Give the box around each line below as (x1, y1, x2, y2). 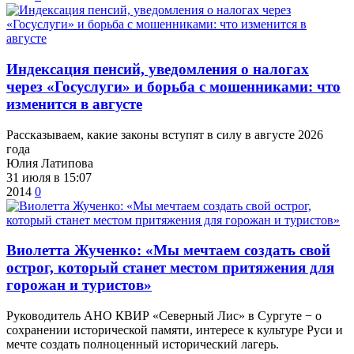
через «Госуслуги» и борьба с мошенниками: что (6, 77, 341, 95)
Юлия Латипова (6, 156, 93, 170)
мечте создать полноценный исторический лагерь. (6, 337, 279, 351)
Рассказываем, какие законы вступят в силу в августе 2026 (6, 127, 323, 141)
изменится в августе (6, 95, 142, 112)
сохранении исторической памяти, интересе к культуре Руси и (6, 322, 343, 337)
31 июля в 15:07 (6, 170, 92, 184)
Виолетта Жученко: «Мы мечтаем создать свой (6, 242, 330, 259)
